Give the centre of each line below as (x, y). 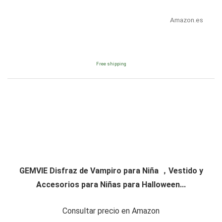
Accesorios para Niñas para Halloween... (111, 185)
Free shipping (111, 64)
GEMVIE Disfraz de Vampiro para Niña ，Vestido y (111, 171)
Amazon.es (186, 20)
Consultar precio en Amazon (111, 211)
